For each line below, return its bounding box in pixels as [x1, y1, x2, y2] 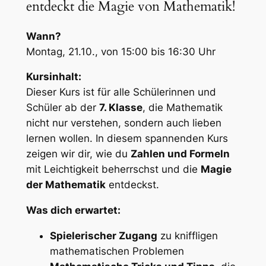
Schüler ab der [26, 102, 99, 114]
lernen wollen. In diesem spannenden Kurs [26, 132, 228, 145]
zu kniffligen [157, 229, 218, 242]
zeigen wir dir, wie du [26, 148, 131, 160]
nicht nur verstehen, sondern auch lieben [26, 117, 221, 129]
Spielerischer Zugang [49, 229, 157, 242]
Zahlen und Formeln [130, 148, 230, 160]
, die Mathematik [142, 102, 223, 114]
